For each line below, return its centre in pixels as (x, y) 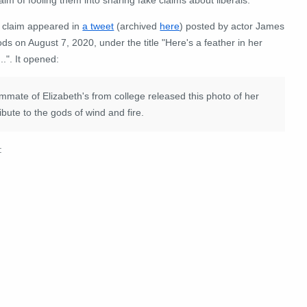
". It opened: (33, 59)
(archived (137, 26)
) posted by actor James (232, 26)
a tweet (98, 26)
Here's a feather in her (214, 42)
